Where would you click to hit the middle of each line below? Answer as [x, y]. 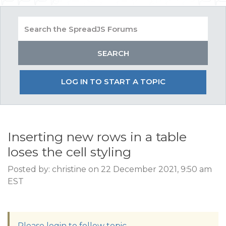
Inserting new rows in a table [97, 137]
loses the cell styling [69, 152]
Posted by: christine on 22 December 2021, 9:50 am [110, 169]
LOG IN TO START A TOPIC [113, 81]
